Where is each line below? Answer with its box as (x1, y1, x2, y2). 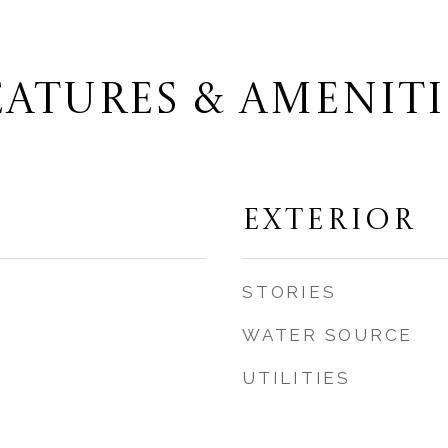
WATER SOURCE (242, 325, 413, 345)
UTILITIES (242, 368, 351, 388)
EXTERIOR (242, 207, 416, 236)
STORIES (242, 282, 337, 302)
